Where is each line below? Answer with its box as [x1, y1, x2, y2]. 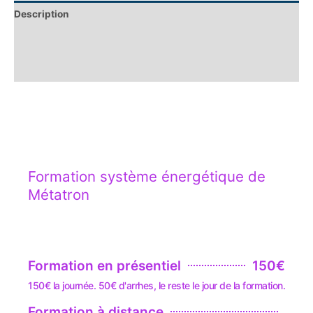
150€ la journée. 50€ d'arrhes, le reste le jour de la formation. [28, 279, 285, 291]
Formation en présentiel [28, 257, 181, 274]
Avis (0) [14, 62, 51, 74]
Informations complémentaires [14, 35, 158, 47]
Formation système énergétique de [28, 167, 265, 185]
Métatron [28, 185, 89, 203]
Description [14, 8, 69, 20]
